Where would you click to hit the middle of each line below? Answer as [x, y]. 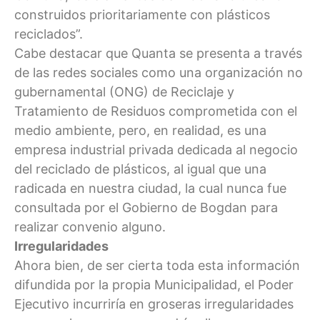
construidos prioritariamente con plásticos [142, 14]
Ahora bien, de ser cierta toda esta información [157, 265]
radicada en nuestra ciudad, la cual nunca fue [150, 188]
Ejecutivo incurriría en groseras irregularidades [154, 304]
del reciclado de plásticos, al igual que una [140, 169]
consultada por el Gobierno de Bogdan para [146, 207]
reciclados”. [49, 34]
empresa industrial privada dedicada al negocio [156, 149]
